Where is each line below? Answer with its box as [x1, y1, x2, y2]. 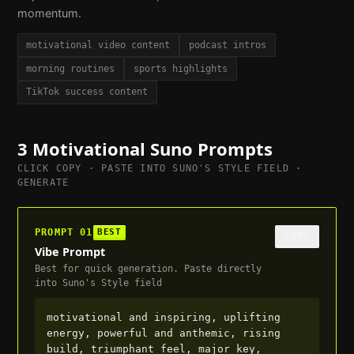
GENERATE [17, 177, 70, 189]
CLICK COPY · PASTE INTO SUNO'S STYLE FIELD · [17, 163, 303, 175]
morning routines [26, 62, 115, 74]
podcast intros [188, 39, 266, 51]
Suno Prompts [145, 136, 273, 160]
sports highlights [133, 62, 228, 74]
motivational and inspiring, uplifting [46, 311, 281, 323]
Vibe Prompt [35, 243, 106, 259]
